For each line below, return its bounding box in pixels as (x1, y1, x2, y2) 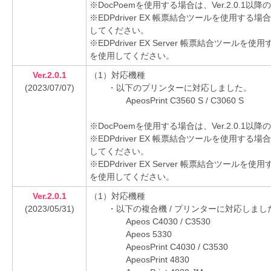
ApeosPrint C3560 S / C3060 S (126, 96, 244, 105)
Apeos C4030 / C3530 (126, 217, 211, 226)
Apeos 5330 (126, 229, 172, 239)
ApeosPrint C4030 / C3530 (126, 242, 228, 252)
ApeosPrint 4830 (126, 255, 189, 264)
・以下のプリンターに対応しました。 (108, 83, 252, 93)
